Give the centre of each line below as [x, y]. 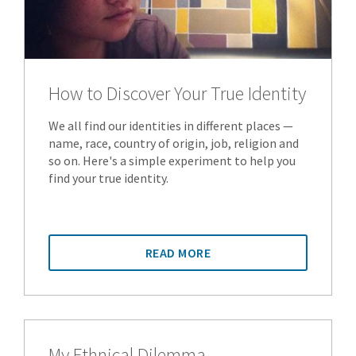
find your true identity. [108, 178]
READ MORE [178, 253]
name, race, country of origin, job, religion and [174, 143]
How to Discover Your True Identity [177, 94]
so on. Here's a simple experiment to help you [172, 161]
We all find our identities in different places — [171, 126]
